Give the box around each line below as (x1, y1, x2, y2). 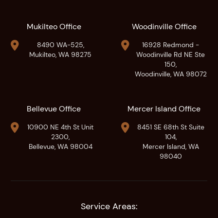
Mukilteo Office (26, 21, 81, 32)
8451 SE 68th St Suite (137, 123, 204, 131)
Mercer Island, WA (142, 142, 199, 151)
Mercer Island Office (127, 104, 201, 114)
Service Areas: (80, 200, 138, 212)
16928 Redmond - (142, 40, 200, 49)
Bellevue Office (27, 104, 81, 114)
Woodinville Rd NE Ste (136, 50, 205, 59)
